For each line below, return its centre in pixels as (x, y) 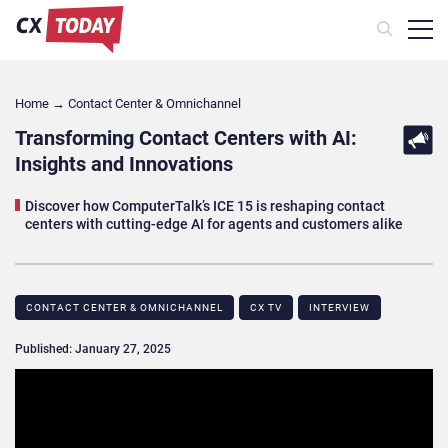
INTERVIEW (339, 307)
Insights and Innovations (124, 163)
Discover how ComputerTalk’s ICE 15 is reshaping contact (205, 205)
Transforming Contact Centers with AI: (186, 137)
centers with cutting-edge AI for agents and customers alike (214, 223)
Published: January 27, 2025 (93, 348)
